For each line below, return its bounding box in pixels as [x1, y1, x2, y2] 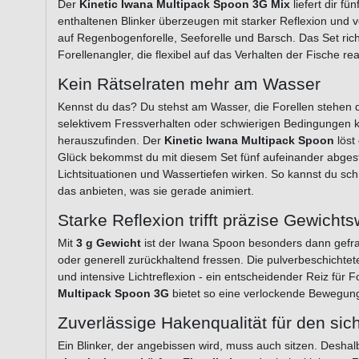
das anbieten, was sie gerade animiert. [58, 184, 254, 197]
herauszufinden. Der [58, 133, 164, 147]
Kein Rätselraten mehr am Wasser [58, 74, 321, 93]
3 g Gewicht [76, 236, 141, 249]
